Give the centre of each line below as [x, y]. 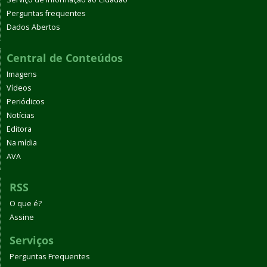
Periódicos [26, 101]
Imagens [22, 74]
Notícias [21, 115]
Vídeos [19, 88]
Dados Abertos [33, 27]
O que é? [26, 203]
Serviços [32, 240]
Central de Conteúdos [65, 58]
